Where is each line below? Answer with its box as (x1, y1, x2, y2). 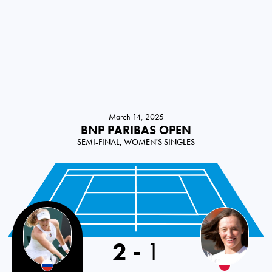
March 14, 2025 (108, 111, 164, 123)
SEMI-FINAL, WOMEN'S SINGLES (77, 137, 195, 148)
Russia (12, 206, 35, 220)
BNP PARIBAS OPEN (81, 122, 191, 138)
